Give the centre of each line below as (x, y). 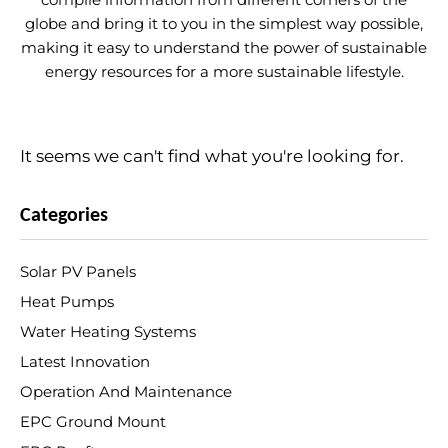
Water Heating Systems (108, 332)
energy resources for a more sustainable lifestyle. (224, 71)
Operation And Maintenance (126, 392)
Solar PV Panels (78, 272)
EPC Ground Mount (93, 422)
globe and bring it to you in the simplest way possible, (224, 23)
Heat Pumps (67, 302)
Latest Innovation (85, 362)
